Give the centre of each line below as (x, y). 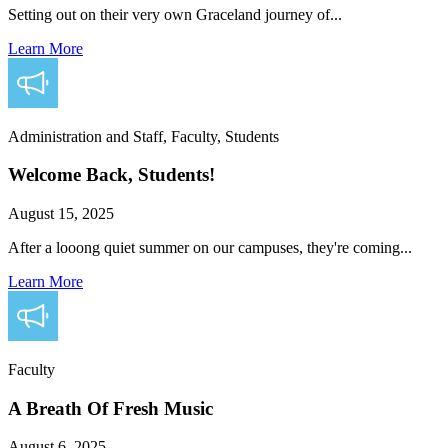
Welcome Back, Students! (111, 175)
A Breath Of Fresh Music (110, 408)
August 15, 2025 (61, 213)
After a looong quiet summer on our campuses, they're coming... (210, 247)
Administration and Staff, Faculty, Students (143, 136)
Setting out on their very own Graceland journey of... (175, 14)
